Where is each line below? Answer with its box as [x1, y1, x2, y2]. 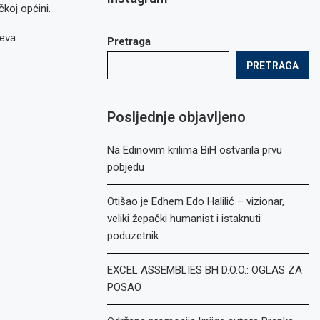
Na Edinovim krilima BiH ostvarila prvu [107, 144, 283, 156]
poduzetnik [107, 229, 159, 242]
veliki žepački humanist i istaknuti [107, 212, 261, 225]
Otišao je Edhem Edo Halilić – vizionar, [107, 195, 285, 208]
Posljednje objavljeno [107, 109, 246, 126]
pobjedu [107, 161, 145, 174]
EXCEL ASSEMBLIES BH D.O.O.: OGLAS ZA [107, 264, 303, 276]
